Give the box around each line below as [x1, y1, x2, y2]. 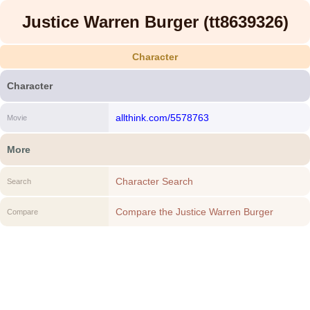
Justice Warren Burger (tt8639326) [21, 12, 289, 31]
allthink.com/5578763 [115, 112, 209, 123]
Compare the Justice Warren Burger [115, 206, 273, 217]
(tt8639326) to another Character [115, 221, 261, 232]
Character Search [115, 176, 193, 187]
